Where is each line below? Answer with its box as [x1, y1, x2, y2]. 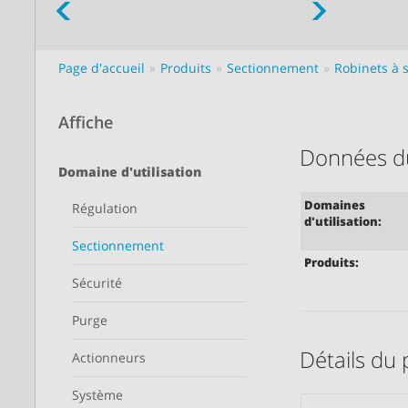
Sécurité [72, 274, 122, 291]
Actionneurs [72, 349, 146, 366]
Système [72, 386, 123, 403]
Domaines [304, 197, 366, 213]
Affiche [58, 111, 113, 133]
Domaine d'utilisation [58, 163, 201, 180]
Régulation [72, 199, 138, 217]
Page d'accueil [58, 59, 145, 76]
